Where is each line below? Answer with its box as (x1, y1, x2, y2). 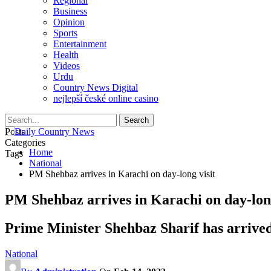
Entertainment (53, 39, 106, 49)
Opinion (53, 17, 85, 27)
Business (53, 6, 87, 16)
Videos (53, 60, 80, 71)
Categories (5, 137, 45, 148)
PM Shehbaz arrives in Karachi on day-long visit (29, 169, 215, 179)
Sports (53, 28, 77, 38)
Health (53, 50, 79, 60)
